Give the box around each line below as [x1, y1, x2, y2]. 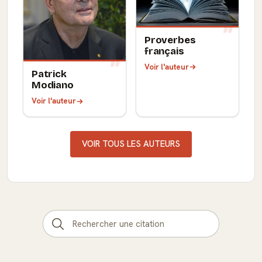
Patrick [32, 68, 67, 81]
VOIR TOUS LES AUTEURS [82, 138, 180, 150]
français [144, 44, 184, 57]
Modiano [32, 79, 74, 92]
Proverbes [144, 33, 196, 46]
